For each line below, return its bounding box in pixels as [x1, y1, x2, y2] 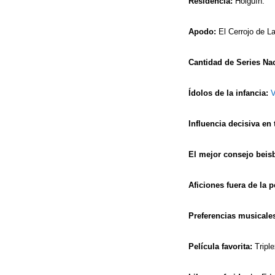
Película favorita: [188, 241, 252, 251]
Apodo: [188, 26, 216, 36]
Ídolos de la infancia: [188, 88, 271, 98]
